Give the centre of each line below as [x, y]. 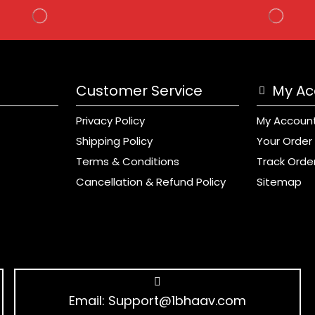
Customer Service [139, 90]
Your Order [285, 141]
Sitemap [279, 181]
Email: [88, 300]
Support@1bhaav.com [177, 300]
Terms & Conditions [127, 161]
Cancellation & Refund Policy [150, 181]
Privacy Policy [110, 120]
